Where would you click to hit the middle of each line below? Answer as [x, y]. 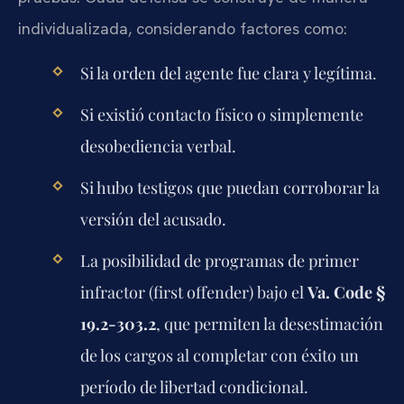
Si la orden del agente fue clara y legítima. [228, 73]
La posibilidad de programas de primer [219, 261]
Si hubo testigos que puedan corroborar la [230, 188]
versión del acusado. [153, 220]
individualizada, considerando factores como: [183, 29]
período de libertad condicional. [194, 387]
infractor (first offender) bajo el [193, 293]
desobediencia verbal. [158, 146]
